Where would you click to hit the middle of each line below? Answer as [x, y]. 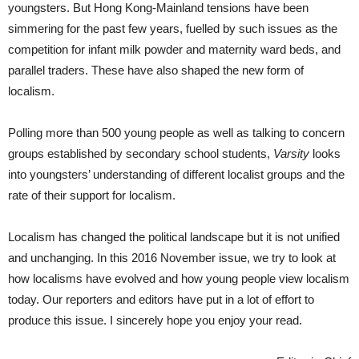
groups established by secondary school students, [141, 154]
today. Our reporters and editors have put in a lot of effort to [161, 300]
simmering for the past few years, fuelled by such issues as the [173, 29]
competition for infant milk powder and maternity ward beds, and [174, 50]
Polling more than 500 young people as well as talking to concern [176, 133]
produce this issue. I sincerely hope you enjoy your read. [155, 321]
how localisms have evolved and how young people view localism [179, 279]
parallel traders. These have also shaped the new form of [156, 71]
